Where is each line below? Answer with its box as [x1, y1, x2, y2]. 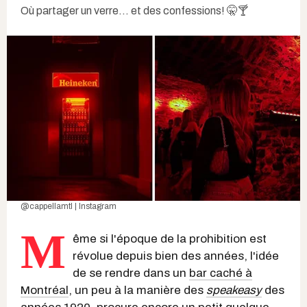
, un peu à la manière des [69, 283, 206, 297]
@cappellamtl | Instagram [21, 201, 116, 211]
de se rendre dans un [73, 266, 189, 280]
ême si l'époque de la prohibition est [73, 232, 267, 245]
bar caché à [189, 266, 252, 280]
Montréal [21, 283, 69, 297]
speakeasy [206, 283, 262, 297]
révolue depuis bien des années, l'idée [73, 249, 279, 262]
